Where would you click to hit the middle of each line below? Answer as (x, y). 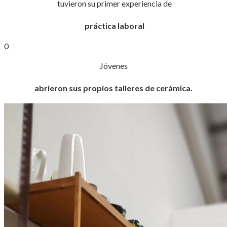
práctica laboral (113, 25)
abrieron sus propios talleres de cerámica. (113, 88)
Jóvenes (113, 65)
